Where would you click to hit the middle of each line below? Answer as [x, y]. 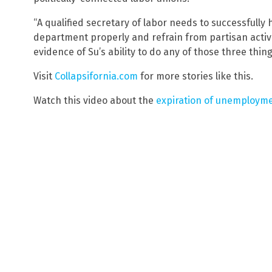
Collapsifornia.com [96, 76]
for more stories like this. [195, 76]
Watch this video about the [95, 100]
